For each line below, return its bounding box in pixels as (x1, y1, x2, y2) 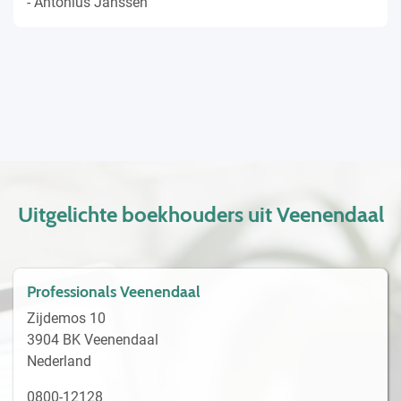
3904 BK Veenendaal (27, 330, 158, 348)
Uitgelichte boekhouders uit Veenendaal (17, 200, 384, 227)
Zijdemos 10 (27, 309, 106, 327)
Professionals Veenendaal (27, 281, 200, 301)
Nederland (27, 352, 91, 370)
